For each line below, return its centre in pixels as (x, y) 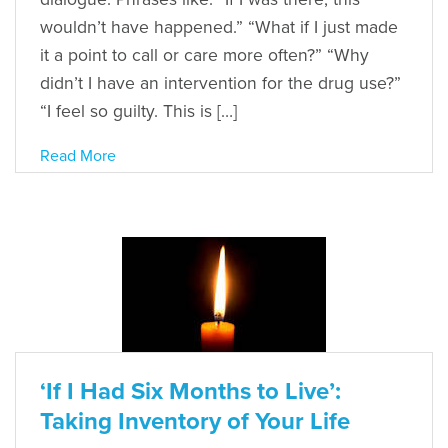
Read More (78, 155)
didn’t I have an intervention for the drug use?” (220, 83)
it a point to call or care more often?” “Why (204, 55)
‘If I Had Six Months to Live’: (190, 391)
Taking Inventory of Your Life (195, 421)
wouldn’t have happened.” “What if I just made (219, 27)
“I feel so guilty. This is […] (138, 111)
